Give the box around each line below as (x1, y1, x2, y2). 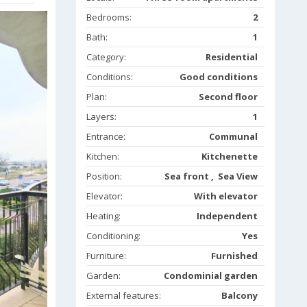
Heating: (86, 210, 123, 223)
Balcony (221, 289, 258, 302)
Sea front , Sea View (164, 170, 258, 183)
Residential (206, 51, 258, 64)
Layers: (86, 110, 119, 123)
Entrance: (86, 130, 127, 143)
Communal (209, 130, 258, 143)
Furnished (211, 249, 258, 262)
